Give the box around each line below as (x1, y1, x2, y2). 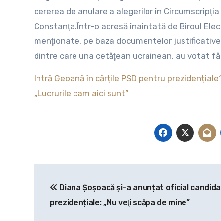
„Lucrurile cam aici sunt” (34, 88, 129, 99)
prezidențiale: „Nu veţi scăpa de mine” (50, 198, 190, 208)
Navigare (34, 166, 103, 182)
